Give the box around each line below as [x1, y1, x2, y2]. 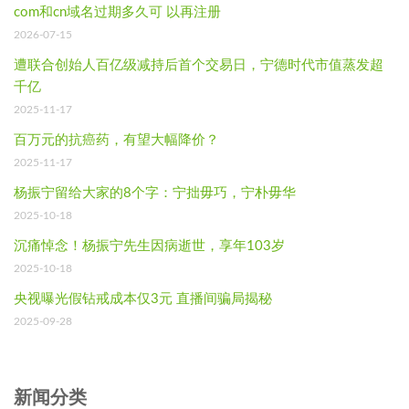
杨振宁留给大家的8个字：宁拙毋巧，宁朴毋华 [14, 185, 296, 200]
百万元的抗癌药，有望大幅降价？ [14, 132, 219, 147]
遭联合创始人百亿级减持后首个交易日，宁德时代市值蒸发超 [14, 58, 383, 72]
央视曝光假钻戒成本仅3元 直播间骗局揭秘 [14, 291, 272, 306]
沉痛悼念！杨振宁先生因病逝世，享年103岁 [14, 238, 285, 253]
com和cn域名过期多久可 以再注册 [14, 5, 221, 19]
